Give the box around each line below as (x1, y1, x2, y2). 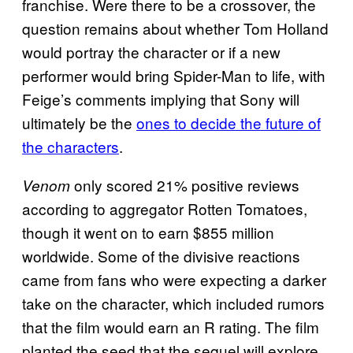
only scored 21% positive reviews (70, 173, 299, 195)
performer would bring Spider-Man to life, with (22, 64, 325, 86)
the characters (22, 135, 119, 157)
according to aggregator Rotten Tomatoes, (22, 197, 307, 219)
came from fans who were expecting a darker (22, 268, 326, 290)
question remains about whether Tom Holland (22, 17, 329, 39)
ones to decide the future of (136, 111, 321, 133)
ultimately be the (22, 111, 136, 133)
